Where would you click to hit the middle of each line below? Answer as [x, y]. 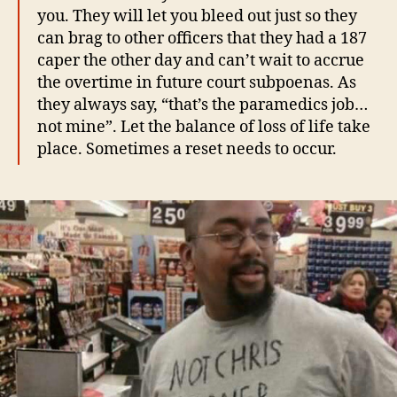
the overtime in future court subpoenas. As [197, 83]
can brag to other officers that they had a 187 [202, 39]
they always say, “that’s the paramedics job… [202, 105]
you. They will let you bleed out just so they [197, 17]
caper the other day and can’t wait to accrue [201, 61]
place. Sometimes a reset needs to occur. [187, 150]
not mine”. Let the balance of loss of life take [204, 128]
